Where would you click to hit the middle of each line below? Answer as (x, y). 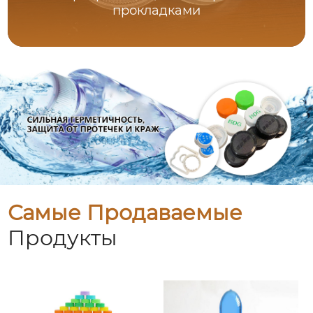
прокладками (157, 11)
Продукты (63, 238)
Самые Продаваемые (125, 213)
